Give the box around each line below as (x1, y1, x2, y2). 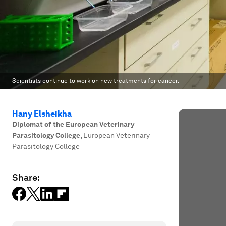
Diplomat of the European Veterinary (12, 120, 134, 128)
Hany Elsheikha (12, 109, 72, 119)
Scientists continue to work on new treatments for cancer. (12, 77, 179, 84)
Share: (12, 172, 40, 183)
